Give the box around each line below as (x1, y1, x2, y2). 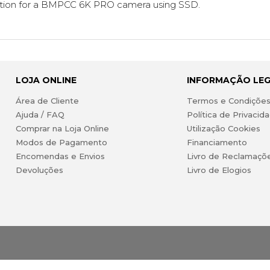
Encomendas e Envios (15, 151, 105, 161)
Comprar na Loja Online (15, 123, 109, 133)
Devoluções (15, 165, 63, 175)
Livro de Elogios (187, 165, 252, 175)
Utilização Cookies (187, 123, 261, 133)
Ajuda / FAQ (15, 109, 64, 119)
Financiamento (187, 137, 248, 147)
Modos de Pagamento (15, 137, 107, 147)
